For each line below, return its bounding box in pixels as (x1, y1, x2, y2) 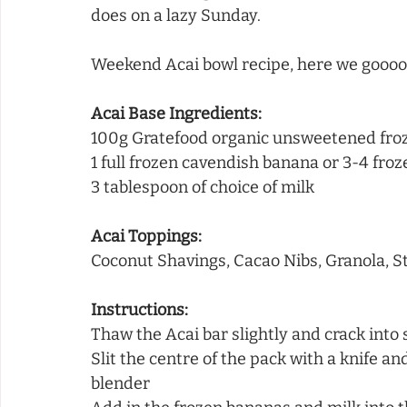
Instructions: (91, 299, 188, 320)
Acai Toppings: (91, 225, 202, 246)
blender (91, 372, 150, 393)
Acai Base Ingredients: (91, 103, 262, 124)
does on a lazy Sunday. (91, 5, 264, 25)
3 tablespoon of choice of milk (91, 176, 314, 197)
